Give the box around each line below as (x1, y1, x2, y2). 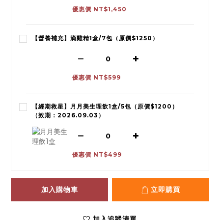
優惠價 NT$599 (72, 74, 121, 82)
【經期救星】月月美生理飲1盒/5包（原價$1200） (32, 103, 178, 110)
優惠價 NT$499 (72, 151, 122, 159)
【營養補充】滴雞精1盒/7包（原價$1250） (32, 34, 159, 42)
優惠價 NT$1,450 (72, 5, 127, 13)
